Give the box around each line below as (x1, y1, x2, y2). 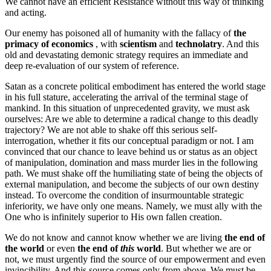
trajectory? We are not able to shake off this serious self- (5, 125, 217, 135)
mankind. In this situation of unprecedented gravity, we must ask (5, 103, 250, 114)
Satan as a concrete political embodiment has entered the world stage (5, 81, 266, 92)
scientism (120, 39, 157, 50)
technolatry (175, 39, 222, 50)
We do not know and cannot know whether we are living (5, 232, 224, 243)
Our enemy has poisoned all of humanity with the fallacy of (5, 28, 233, 39)
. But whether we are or (161, 243, 251, 254)
